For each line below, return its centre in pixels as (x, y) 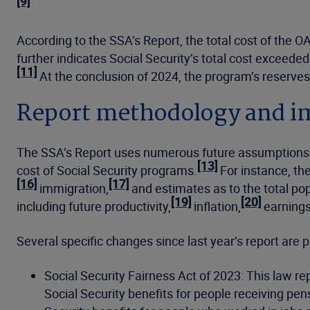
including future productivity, (94, 206)
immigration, (74, 188)
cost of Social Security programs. (107, 170)
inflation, (217, 206)
